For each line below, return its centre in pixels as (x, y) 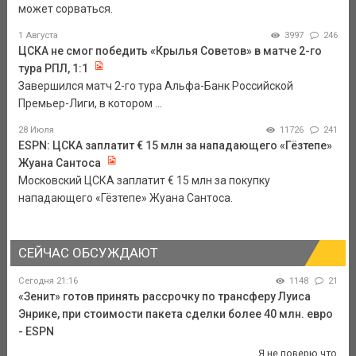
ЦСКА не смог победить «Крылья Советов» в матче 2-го (170, 51)
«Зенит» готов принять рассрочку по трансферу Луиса (164, 297)
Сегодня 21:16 (48, 281)
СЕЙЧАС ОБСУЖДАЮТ (88, 253)
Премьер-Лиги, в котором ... (90, 104)
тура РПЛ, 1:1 (53, 69)
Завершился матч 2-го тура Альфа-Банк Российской (155, 86)
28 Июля (36, 130)
